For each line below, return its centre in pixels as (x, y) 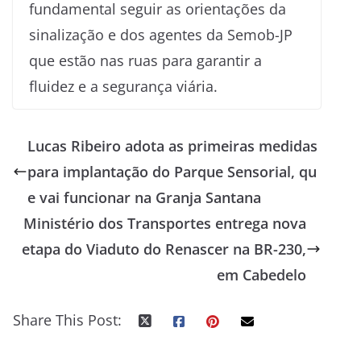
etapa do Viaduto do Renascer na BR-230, (164, 249)
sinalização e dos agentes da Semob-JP (161, 34)
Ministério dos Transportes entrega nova (165, 223)
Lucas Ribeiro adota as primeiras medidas (172, 145)
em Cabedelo (262, 274)
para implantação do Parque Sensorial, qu (172, 171)
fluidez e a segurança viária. (123, 86)
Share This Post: (67, 320)
